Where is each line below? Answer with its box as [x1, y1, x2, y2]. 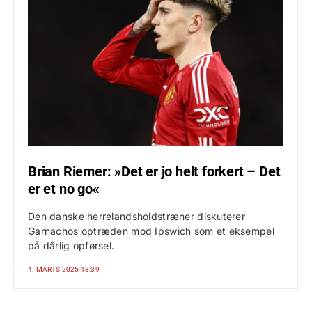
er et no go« [28, 180, 100, 197]
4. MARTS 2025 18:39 [28, 265, 100, 273]
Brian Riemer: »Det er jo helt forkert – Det [28, 163, 281, 180]
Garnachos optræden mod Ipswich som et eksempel [28, 225, 274, 237]
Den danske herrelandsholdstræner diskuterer [28, 210, 246, 222]
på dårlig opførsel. [28, 240, 115, 251]
